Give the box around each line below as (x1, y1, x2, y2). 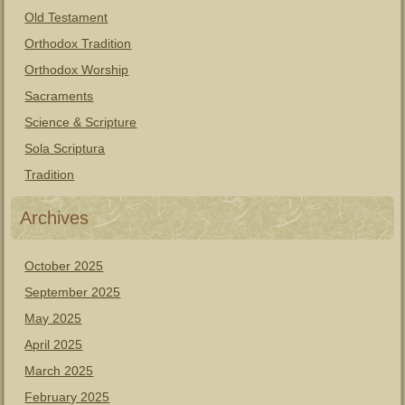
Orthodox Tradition (24, 36, 132, 51)
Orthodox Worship (24, 62, 129, 77)
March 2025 (24, 363, 94, 378)
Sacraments (24, 89, 94, 103)
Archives (20, 208, 89, 228)
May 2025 (24, 311, 82, 325)
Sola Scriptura (24, 141, 106, 155)
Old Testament (24, 10, 108, 24)
